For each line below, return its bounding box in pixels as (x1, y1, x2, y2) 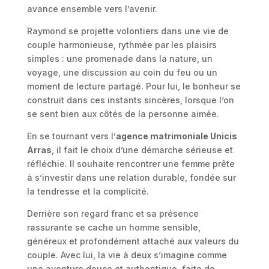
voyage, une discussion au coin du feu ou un (26, 67, 217, 78)
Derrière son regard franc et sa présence (26, 208, 199, 219)
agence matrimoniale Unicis (115, 131, 237, 142)
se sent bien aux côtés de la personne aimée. (26, 109, 219, 119)
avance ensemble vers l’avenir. (26, 4, 157, 14)
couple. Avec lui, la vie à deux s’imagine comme (26, 250, 227, 261)
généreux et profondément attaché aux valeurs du (26, 236, 239, 247)
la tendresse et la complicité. (26, 186, 149, 197)
